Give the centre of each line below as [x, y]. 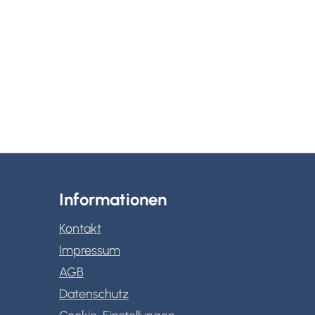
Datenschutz [94, 294]
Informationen [113, 199]
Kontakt [80, 229]
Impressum [90, 250]
